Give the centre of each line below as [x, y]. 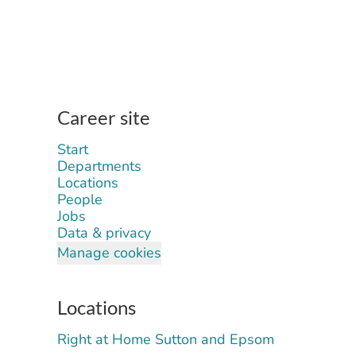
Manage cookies [109, 253]
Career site [104, 117]
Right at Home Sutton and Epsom [166, 339]
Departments [99, 166]
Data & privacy [104, 233]
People [80, 199]
